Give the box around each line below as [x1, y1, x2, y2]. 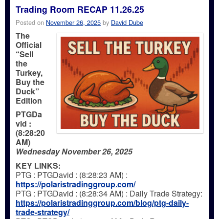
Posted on [16, 17, 46, 27]
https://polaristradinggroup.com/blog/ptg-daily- [16, 197, 189, 208]
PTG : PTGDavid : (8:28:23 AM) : [16, 169, 128, 180]
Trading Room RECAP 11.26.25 [16, 3, 144, 16]
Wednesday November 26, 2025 [16, 146, 132, 157]
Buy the [16, 76, 44, 88]
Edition [16, 94, 42, 106]
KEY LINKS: [16, 159, 61, 171]
